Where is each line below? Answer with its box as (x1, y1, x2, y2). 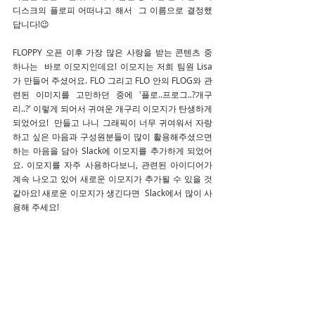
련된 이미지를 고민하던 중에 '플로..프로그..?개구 (13, 88, 212, 100)
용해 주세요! (13, 200, 59, 212)
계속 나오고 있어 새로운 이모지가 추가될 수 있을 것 (13, 172, 212, 184)
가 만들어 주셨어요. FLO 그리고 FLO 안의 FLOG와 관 (13, 74, 212, 86)
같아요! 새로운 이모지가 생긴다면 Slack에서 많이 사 (13, 186, 212, 198)
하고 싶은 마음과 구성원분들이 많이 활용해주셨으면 (13, 130, 212, 142)
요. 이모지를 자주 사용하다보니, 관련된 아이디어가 (13, 158, 212, 170)
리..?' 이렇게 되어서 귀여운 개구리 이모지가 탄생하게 (13, 102, 212, 114)
